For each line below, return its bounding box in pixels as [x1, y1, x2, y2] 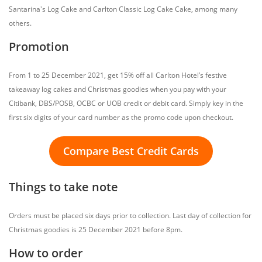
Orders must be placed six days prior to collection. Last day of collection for [9, 211, 251, 220]
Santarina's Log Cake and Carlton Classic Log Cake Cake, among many [9, 4, 237, 14]
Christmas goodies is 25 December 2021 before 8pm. [9, 225, 182, 235]
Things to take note [9, 179, 118, 195]
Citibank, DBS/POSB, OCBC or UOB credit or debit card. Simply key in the [9, 98, 243, 108]
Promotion [9, 39, 69, 54]
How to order [9, 245, 83, 261]
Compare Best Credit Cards [63, 144, 199, 158]
